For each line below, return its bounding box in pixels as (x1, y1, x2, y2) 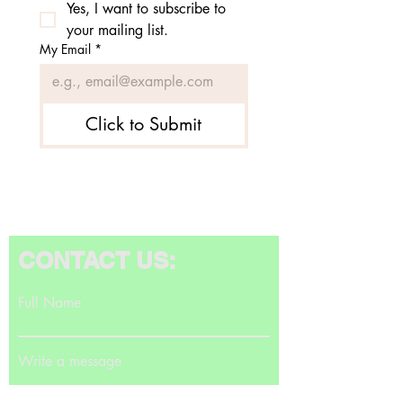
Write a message (18, 352, 121, 371)
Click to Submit (85, 112, 202, 136)
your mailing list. (67, 21, 168, 40)
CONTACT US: (18, 246, 176, 274)
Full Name (18, 293, 81, 312)
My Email (40, 40, 91, 58)
